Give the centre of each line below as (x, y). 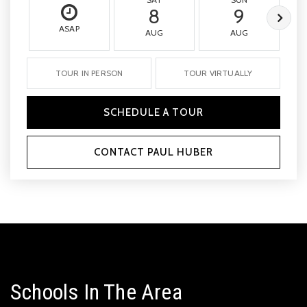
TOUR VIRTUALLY (218, 73)
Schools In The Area (96, 292)
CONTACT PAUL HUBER (153, 152)
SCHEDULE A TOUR (153, 112)
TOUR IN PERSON (89, 73)
